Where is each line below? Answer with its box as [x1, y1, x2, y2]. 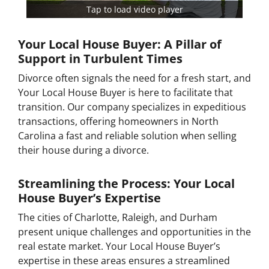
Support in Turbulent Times [18, 50, 183, 67]
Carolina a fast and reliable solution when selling [18, 129, 237, 143]
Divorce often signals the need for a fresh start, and [18, 71, 251, 85]
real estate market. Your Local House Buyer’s [18, 240, 220, 253]
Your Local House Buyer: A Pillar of [18, 36, 222, 53]
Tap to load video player [86, 4, 183, 16]
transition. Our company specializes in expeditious [18, 100, 246, 114]
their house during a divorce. [18, 144, 149, 157]
